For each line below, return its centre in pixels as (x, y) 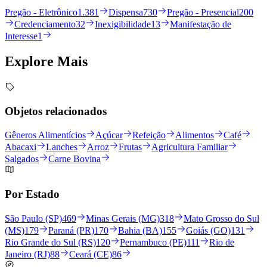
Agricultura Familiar (190, 147)
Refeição (149, 135)
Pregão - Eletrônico (41, 13)
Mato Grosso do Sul (221, 218)
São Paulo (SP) (33, 218)
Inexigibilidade (123, 24)
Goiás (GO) (208, 230)
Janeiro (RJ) (27, 254)
